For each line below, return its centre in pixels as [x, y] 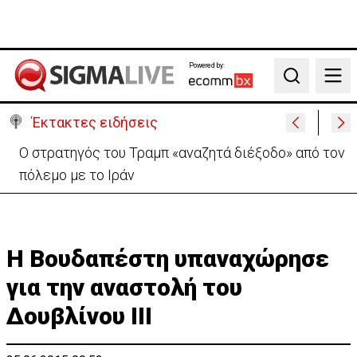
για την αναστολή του [124, 287]
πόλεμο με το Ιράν [77, 175]
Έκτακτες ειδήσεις [95, 122]
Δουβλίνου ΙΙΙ [79, 316]
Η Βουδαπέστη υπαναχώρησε [168, 259]
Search [300, 84]
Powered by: [206, 65]
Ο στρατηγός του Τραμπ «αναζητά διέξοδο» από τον [182, 153]
